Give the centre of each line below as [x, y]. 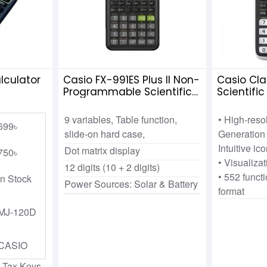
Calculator [90, 103]
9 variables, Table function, [120, 119]
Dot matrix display [102, 150]
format [232, 191]
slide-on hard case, [104, 133]
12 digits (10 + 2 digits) [112, 167]
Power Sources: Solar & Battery [131, 184]
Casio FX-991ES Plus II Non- [131, 80]
